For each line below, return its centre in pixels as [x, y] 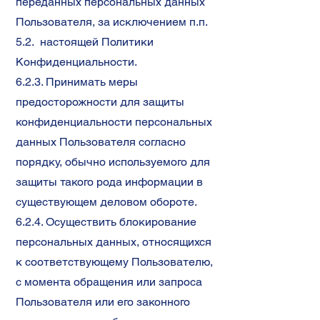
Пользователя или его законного [103, 302]
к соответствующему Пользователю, [114, 262]
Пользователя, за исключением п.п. [111, 22]
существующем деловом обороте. [106, 202]
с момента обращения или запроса [109, 282]
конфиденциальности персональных [114, 122]
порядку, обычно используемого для [113, 162]
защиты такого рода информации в [109, 182]
